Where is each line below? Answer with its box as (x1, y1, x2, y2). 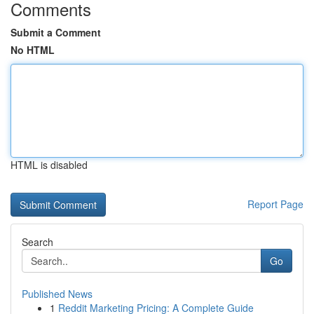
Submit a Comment (11, 25, 101, 39)
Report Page (247, 197, 303, 211)
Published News (22, 287, 93, 301)
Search (22, 235, 53, 249)
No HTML (11, 43, 55, 57)
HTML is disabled (11, 158, 88, 172)
